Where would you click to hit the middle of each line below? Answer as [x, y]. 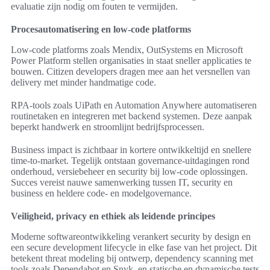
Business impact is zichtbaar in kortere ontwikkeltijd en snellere [131, 150]
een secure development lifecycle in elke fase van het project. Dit [134, 248]
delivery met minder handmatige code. [83, 83]
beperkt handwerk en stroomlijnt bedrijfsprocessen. [108, 127]
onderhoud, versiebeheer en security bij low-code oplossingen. [129, 172]
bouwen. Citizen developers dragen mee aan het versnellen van [130, 72]
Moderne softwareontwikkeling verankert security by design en [131, 237]
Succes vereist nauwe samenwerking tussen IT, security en [122, 183]
